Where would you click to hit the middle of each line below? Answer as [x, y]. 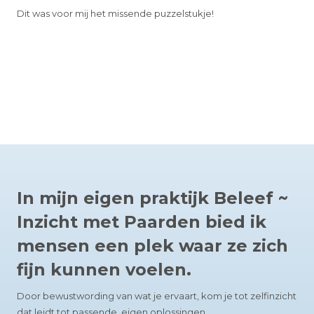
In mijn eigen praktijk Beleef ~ [153, 198]
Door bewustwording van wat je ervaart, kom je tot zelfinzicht [157, 296]
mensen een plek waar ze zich [153, 246]
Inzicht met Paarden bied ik [142, 222]
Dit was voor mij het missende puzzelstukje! [116, 14]
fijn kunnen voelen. [104, 270]
